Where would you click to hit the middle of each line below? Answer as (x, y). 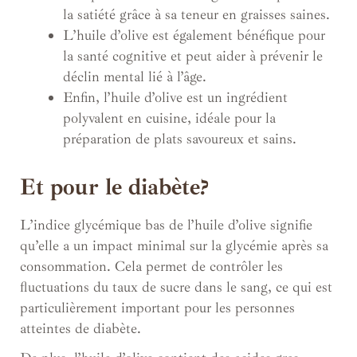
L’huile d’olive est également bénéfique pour (194, 35)
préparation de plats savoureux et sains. (180, 138)
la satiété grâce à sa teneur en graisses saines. (196, 14)
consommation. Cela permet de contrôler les (151, 266)
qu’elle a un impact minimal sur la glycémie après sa (174, 245)
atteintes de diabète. (80, 328)
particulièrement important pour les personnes (157, 307)
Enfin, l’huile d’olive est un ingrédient (175, 97)
